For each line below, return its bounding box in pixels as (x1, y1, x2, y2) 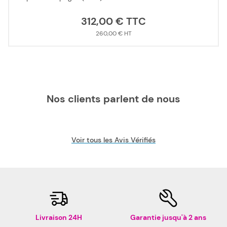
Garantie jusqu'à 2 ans (130, 213, 206, 222)
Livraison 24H (35, 213, 82, 222)
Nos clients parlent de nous (47, 92, 180, 106)
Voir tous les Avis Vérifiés (71, 135, 156, 145)
